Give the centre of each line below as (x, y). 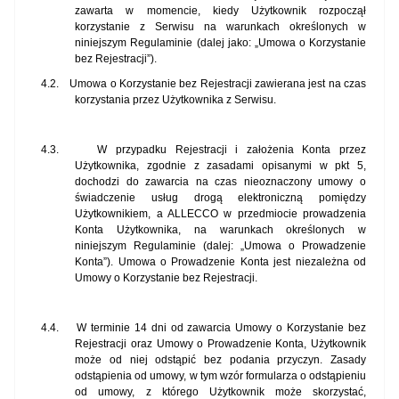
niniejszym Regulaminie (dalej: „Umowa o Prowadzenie (220, 246)
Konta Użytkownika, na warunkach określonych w (220, 230)
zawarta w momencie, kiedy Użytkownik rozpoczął (220, 11)
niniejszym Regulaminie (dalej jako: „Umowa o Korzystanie (220, 43)
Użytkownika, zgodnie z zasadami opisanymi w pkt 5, (220, 166)
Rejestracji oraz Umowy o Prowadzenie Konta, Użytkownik (220, 344)
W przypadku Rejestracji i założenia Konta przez (232, 150)
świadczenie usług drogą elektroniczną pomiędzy (220, 198)
